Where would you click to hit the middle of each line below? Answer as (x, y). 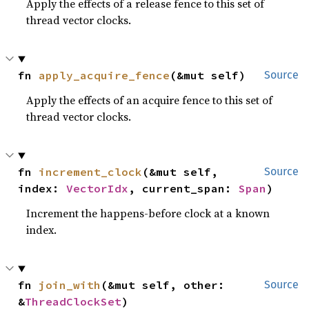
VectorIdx (98, 189)
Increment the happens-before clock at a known (148, 213)
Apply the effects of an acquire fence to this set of (150, 100)
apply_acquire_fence (104, 76)
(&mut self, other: (163, 285)
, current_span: (184, 189)
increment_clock (91, 172)
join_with (70, 285)
